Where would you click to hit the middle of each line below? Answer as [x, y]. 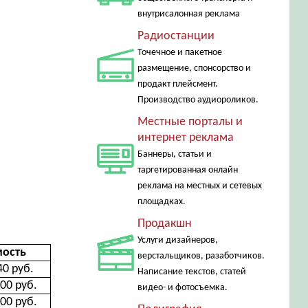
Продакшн [164, 224]
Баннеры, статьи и [174, 154]
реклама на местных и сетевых [199, 186]
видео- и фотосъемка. [182, 288]
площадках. [161, 202]
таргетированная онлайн [187, 170]
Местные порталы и [190, 122]
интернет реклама [185, 138]
